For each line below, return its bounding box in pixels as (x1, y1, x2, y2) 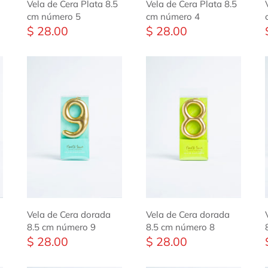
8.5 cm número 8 (145, 221, 215, 233)
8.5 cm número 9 (27, 221, 96, 233)
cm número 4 (145, 10, 200, 22)
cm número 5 (27, 10, 81, 22)
